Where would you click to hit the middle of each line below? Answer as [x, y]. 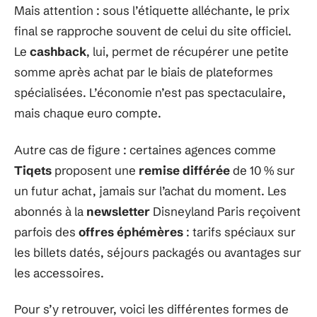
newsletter [118, 211]
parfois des [46, 231]
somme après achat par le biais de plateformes [144, 72]
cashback [58, 51]
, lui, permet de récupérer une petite [188, 51]
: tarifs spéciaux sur [240, 231]
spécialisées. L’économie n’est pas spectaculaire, [150, 92]
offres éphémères [131, 231]
